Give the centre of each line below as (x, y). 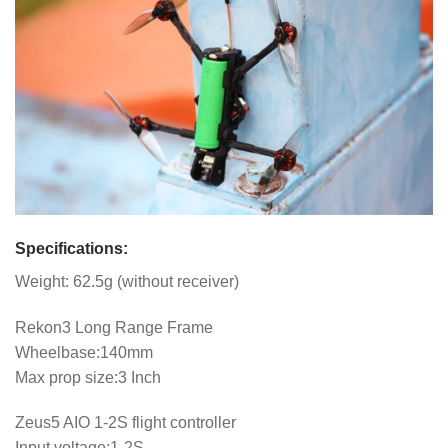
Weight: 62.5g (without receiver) (127, 281)
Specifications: (71, 248)
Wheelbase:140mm (84, 352)
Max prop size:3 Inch (88, 377)
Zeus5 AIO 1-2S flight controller (125, 423)
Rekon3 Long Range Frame (114, 327)
